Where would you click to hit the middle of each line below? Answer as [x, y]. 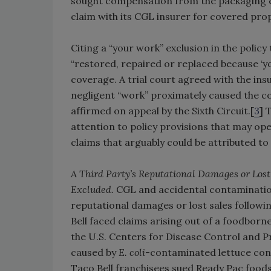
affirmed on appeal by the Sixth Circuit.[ [162, 111]
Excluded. [93, 189]
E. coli [131, 252]
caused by [93, 252]
